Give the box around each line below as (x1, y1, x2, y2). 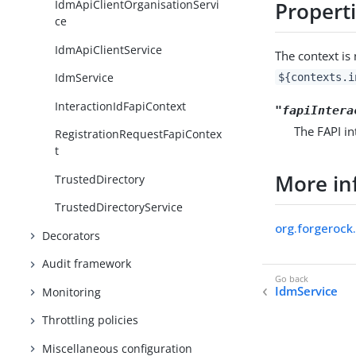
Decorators (42, 227, 101, 243)
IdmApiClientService (55, 41, 163, 57)
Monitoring (42, 284, 102, 300)
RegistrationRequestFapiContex (55, 126, 222, 142)
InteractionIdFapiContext (55, 98, 187, 114)
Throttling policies (42, 312, 139, 328)
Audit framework (42, 256, 132, 272)
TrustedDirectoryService (55, 199, 184, 215)
